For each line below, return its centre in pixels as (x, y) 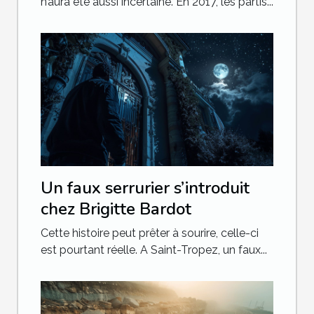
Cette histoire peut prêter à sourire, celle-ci (150, 233)
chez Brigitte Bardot (116, 209)
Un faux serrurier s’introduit (145, 187)
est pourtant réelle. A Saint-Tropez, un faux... (154, 250)
